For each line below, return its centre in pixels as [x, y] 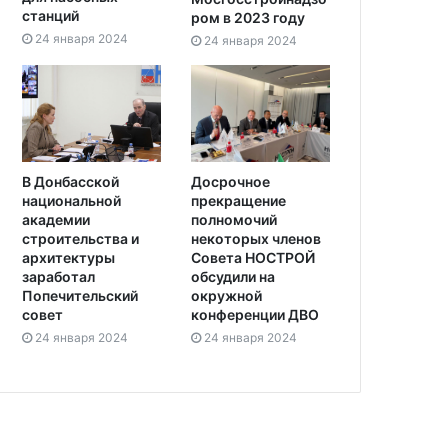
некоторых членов [256, 239]
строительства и [80, 239]
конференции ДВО [255, 315]
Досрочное [230, 182]
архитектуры [68, 258]
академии [56, 220]
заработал [58, 277]
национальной [71, 201]
